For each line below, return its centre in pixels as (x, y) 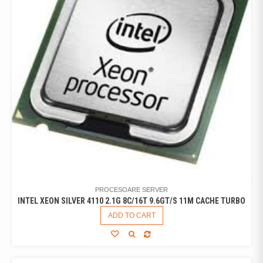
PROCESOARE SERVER (131, 190)
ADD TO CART (131, 216)
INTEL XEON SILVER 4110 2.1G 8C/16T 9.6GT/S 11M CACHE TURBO (131, 201)
